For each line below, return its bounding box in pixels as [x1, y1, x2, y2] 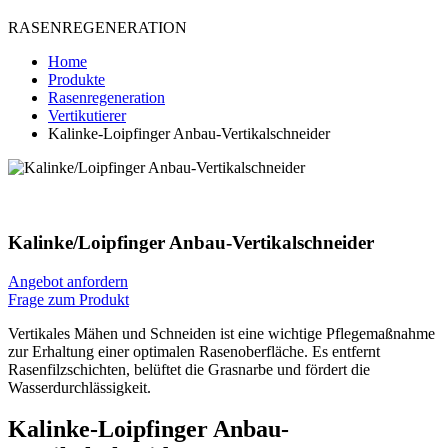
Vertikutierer [48, 107, 126, 125]
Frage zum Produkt [8, 290, 129, 308]
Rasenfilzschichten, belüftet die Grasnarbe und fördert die [8, 360, 370, 378]
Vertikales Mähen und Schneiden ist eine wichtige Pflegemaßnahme [8, 324, 435, 342]
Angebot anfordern [8, 272, 128, 290]
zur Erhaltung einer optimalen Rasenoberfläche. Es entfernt [8, 342, 380, 360]
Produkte [48, 71, 105, 89]
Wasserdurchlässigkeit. [8, 378, 151, 396]
